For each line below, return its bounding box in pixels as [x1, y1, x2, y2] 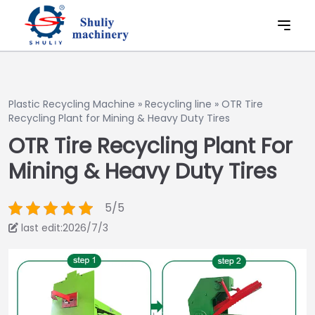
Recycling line [145, 97, 212, 111]
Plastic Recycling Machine [8, 97, 135, 111]
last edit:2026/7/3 [21, 221, 108, 235]
